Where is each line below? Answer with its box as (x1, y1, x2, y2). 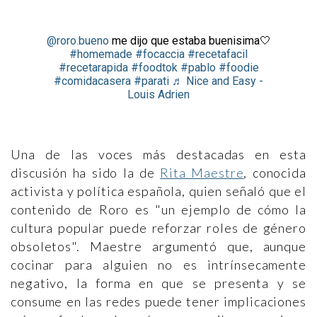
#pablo (180, 61, 216, 74)
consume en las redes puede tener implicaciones (11, 294, 306, 309)
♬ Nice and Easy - (172, 74, 263, 88)
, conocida (243, 165, 306, 180)
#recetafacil (188, 47, 248, 61)
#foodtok (130, 61, 178, 74)
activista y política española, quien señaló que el (11, 183, 306, 199)
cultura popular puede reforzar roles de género (11, 220, 306, 236)
